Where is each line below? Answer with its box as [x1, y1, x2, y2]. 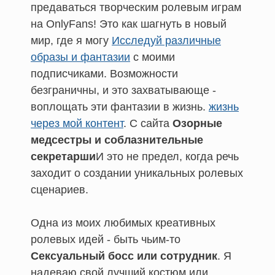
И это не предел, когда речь [96, 150, 239, 163]
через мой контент [31, 117, 123, 130]
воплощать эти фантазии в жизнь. [31, 100, 209, 113]
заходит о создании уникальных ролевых [31, 166, 243, 179]
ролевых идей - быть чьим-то [31, 233, 180, 246]
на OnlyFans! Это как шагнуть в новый [31, 17, 227, 30]
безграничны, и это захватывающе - [31, 83, 216, 96]
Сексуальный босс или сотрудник [31, 249, 217, 262]
